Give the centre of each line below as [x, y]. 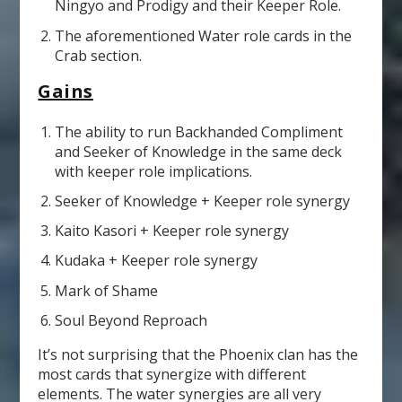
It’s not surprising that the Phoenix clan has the [198, 354]
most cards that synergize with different [172, 374]
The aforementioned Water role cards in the [203, 35]
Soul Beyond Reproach [131, 320]
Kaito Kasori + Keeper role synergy [171, 231]
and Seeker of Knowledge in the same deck [198, 151]
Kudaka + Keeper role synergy [156, 261]
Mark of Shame [106, 290]
